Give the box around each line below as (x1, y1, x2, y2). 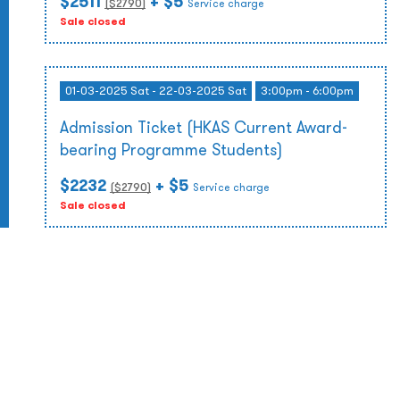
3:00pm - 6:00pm (261, 83, 354, 98)
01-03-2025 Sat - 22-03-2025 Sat (65, 83, 246, 98)
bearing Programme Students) (60, 139, 282, 160)
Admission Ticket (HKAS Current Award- (60, 117, 347, 137)
